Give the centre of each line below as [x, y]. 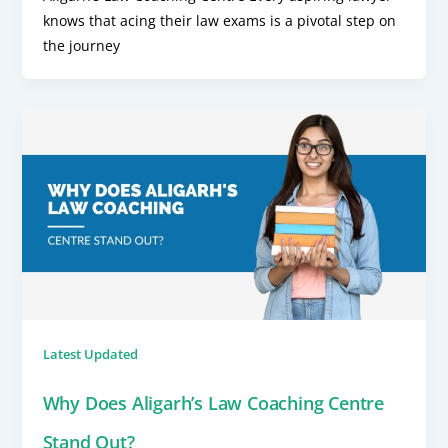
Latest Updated [90, 353]
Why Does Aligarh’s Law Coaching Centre [213, 402]
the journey [81, 46]
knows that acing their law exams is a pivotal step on [219, 21]
